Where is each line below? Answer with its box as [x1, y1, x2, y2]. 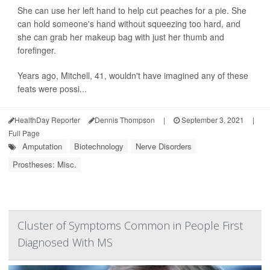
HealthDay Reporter [14, 115, 80, 125]
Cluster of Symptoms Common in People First [17, 218, 243, 233]
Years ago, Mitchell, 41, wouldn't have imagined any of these [17, 69, 248, 81]
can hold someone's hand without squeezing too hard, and [17, 17, 240, 30]
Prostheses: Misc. [13, 159, 77, 170]
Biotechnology [74, 140, 124, 152]
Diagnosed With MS [17, 235, 113, 250]
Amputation [22, 140, 62, 152]
